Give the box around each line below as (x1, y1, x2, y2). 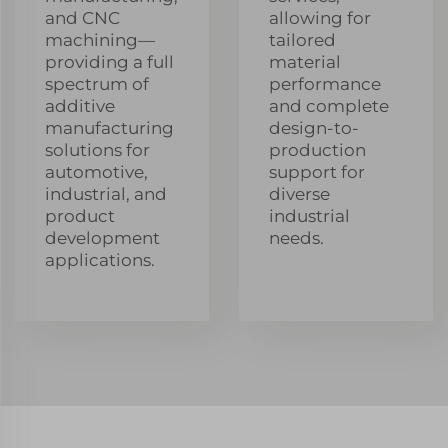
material (269, 51, 341, 72)
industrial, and (45, 183, 167, 204)
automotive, (45, 161, 148, 182)
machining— (45, 29, 155, 50)
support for (269, 161, 365, 182)
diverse (269, 183, 330, 204)
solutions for (45, 139, 150, 160)
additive (45, 95, 115, 116)
